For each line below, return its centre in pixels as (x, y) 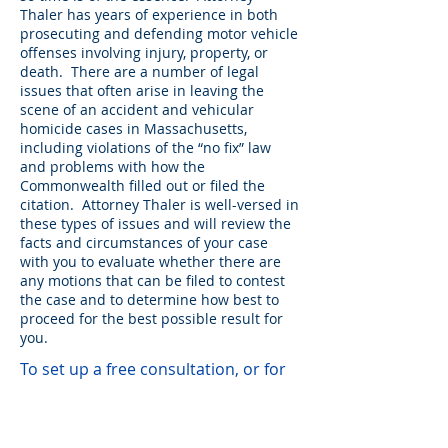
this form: (56, 417)
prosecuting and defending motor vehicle (159, 33)
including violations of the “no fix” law (145, 147)
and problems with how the (112, 166)
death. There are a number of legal (139, 71)
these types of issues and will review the (155, 223)
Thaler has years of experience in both (149, 14)
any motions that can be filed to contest (152, 280)
